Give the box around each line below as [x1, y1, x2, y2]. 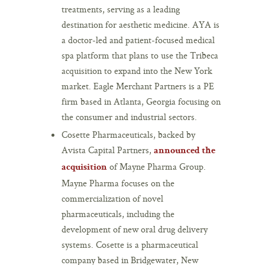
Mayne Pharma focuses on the [62, 176, 174, 189]
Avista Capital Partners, [62, 143, 154, 156]
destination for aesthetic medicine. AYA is [62, 18, 219, 31]
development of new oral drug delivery [62, 222, 208, 235]
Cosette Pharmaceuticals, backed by [62, 128, 195, 141]
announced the [154, 146, 215, 156]
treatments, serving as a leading [62, 2, 180, 15]
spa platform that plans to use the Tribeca [62, 49, 218, 62]
